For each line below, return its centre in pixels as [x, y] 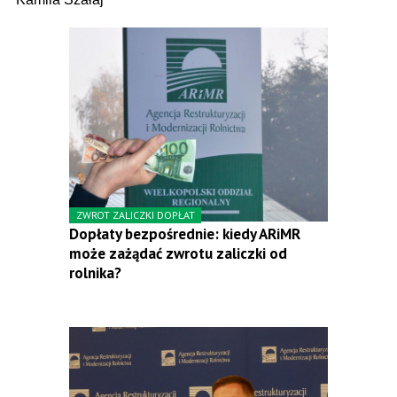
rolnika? [95, 273]
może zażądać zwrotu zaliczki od [178, 253]
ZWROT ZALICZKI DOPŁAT [136, 215]
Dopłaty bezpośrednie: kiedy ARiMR [185, 234]
